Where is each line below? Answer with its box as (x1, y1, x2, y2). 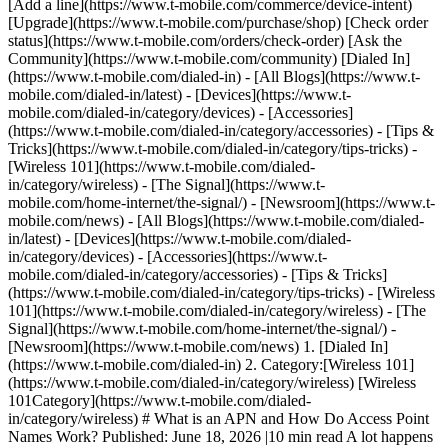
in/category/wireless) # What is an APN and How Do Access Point (8, 410, 429, 427)
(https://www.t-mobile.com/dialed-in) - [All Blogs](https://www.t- (8, 68, 420, 85)
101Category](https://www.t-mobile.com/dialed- (8, 392, 311, 409)
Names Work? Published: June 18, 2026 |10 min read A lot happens (8, 428, 433, 445)
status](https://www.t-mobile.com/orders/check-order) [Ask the (8, 32, 402, 49)
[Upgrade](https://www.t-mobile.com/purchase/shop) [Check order (8, 14, 428, 31)
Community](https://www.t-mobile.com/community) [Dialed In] (8, 50, 410, 67)
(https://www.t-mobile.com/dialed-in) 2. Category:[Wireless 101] (8, 356, 414, 373)
